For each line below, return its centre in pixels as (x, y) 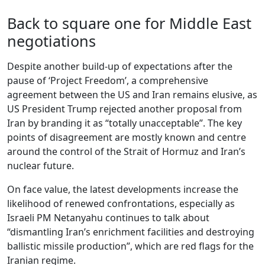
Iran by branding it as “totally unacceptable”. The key (125, 123)
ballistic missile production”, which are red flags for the (130, 246)
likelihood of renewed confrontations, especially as (121, 203)
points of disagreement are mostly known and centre (127, 137)
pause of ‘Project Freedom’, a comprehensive (108, 80)
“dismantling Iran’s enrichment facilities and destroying (131, 232)
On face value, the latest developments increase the (123, 189)
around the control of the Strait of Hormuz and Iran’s (126, 151)
